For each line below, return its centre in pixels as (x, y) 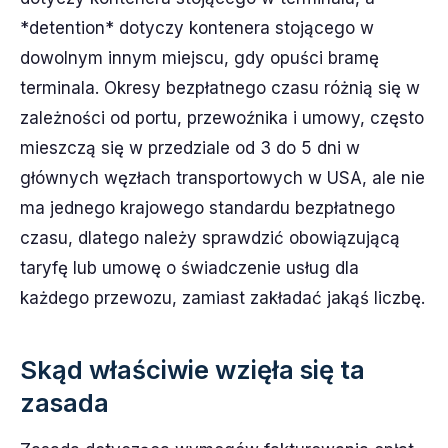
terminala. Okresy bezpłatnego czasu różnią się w (220, 87)
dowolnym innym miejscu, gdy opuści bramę (199, 57)
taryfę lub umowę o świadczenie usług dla (189, 267)
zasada (64, 402)
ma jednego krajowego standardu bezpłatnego (207, 207)
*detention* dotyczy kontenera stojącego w (197, 27)
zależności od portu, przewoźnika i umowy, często (222, 117)
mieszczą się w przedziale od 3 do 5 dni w (190, 147)
